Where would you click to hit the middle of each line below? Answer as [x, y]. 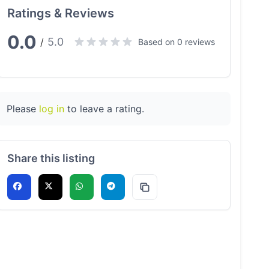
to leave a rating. [104, 109]
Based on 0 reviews [176, 42]
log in [51, 109]
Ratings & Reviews [60, 13]
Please [23, 109]
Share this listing [51, 158]
